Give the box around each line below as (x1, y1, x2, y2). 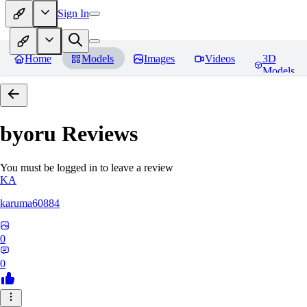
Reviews (56, 121, 138, 147)
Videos (205, 53, 235, 64)
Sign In (58, 7, 89, 19)
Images (144, 53, 175, 64)
